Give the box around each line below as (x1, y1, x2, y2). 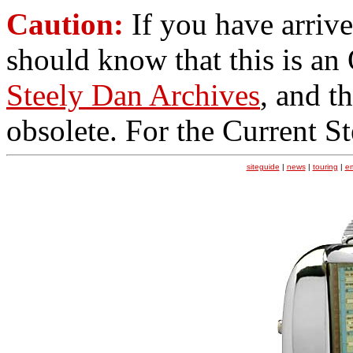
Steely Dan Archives (6, 78, 260, 112)
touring (312, 162, 338, 171)
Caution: (6, 7, 124, 41)
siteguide (246, 162, 280, 171)
